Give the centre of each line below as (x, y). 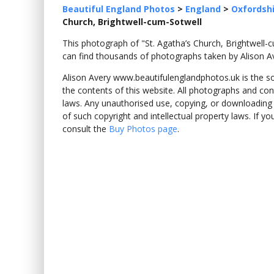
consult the (86, 129)
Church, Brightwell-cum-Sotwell (132, 22)
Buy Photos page (143, 129)
